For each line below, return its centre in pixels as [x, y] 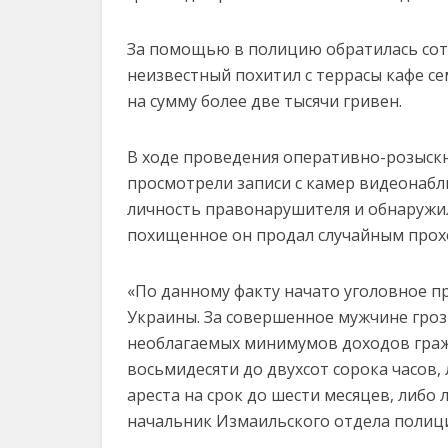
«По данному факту [205, 291]
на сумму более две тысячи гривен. [264, 101]
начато [312, 291]
